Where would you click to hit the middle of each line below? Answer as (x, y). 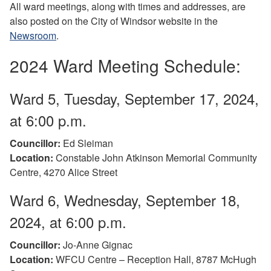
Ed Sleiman (88, 143)
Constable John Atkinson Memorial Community (155, 157)
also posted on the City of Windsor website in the (114, 21)
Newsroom (33, 35)
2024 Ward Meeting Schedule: (125, 65)
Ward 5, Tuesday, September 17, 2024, (134, 98)
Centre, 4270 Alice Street (64, 172)
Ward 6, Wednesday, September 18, (125, 200)
